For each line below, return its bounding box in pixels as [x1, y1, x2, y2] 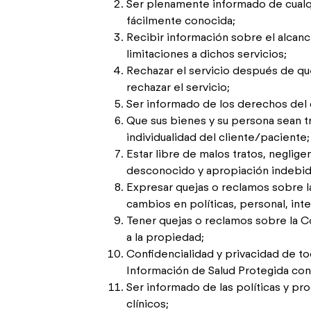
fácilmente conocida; [126, 14, 235, 27]
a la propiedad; [126, 230, 204, 244]
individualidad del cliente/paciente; [126, 131, 310, 144]
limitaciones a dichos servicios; [126, 47, 287, 60]
